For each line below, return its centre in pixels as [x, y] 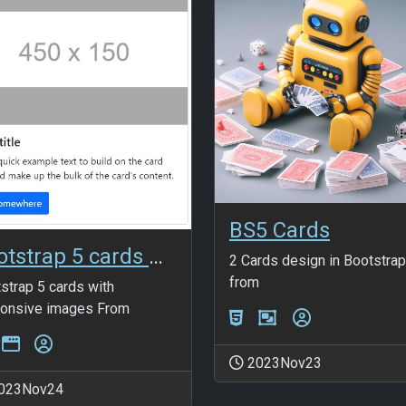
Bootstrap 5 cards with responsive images [156, 256]
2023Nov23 [283, 362]
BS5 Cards [280, 230]
